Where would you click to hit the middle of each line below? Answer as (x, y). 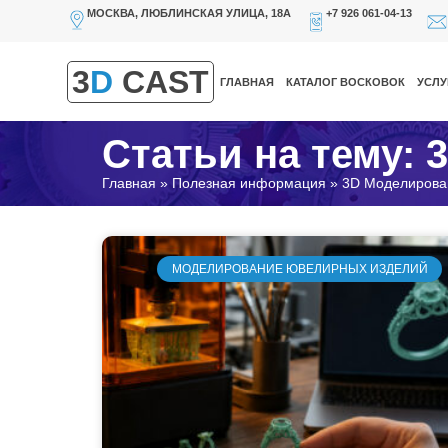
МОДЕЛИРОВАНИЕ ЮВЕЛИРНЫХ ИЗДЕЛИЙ (299, 268)
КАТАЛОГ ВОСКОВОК (346, 81)
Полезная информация (249, 183)
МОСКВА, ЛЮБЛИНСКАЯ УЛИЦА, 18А (189, 13)
